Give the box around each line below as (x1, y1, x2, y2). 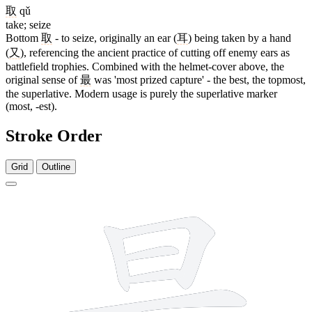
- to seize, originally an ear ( (52, 31, 177, 44)
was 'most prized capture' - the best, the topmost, (91, 73, 306, 86)
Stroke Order (6, 126, 102, 145)
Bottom (6, 31, 41, 44)
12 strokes (267, 190, 301, 199)
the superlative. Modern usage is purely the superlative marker (6, 87, 277, 100)
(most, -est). (6, 100, 57, 112)
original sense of (6, 73, 80, 86)
